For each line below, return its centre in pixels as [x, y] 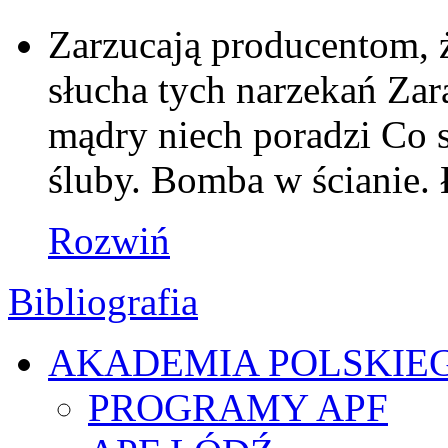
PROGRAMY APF [238, 408]
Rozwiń [109, 241]
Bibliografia [103, 302]
